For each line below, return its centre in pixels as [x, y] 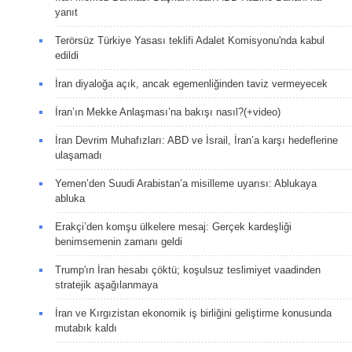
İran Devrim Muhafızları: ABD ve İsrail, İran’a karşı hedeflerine [196, 140]
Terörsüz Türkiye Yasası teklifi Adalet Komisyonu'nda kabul [190, 40]
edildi [67, 55]
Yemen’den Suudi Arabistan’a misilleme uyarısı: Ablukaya [186, 183]
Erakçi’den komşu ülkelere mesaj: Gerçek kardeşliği [173, 226]
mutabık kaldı [86, 328]
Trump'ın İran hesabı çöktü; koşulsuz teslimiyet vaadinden [188, 269]
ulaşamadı [79, 155]
